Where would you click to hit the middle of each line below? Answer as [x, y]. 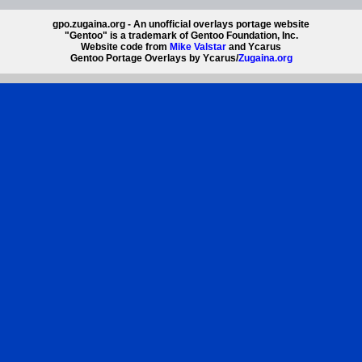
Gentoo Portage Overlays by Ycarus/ [154, 59]
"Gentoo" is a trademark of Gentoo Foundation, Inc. [181, 36]
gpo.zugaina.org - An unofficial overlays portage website [181, 25]
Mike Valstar [198, 47]
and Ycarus [254, 47]
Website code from [125, 47]
